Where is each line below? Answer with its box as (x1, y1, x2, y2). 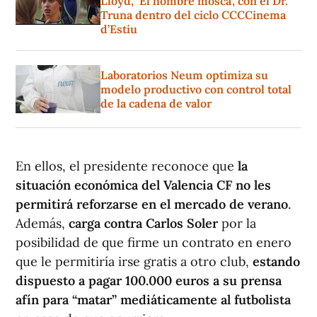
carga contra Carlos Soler (69, 215, 218, 232)
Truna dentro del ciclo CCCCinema (100, 8, 286, 23)
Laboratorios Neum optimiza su (100, 68, 268, 83)
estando (249, 253, 300, 270)
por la (218, 215, 256, 232)
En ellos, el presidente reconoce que (16, 158, 234, 175)
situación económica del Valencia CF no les (16, 177, 271, 194)
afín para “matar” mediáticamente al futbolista (16, 292, 291, 309)
